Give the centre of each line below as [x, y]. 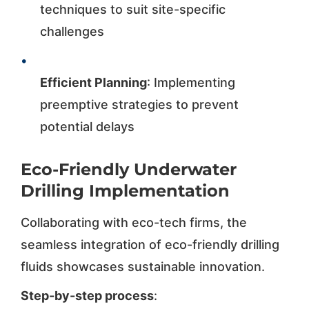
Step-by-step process [87, 295]
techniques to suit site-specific [132, 9]
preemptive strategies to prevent [139, 104]
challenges [72, 31]
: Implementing [191, 82]
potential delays [87, 126]
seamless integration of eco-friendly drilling [150, 244]
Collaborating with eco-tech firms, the [133, 222]
